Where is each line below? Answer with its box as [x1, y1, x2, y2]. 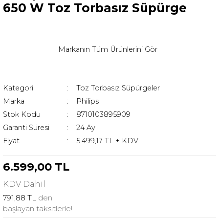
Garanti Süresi [3, 123, 49, 132]
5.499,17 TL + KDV [76, 136, 138, 146]
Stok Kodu [3, 110, 41, 119]
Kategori [3, 84, 33, 93]
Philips [76, 97, 99, 106]
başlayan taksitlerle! [3, 204, 72, 214]
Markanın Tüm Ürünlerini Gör [58, 44, 157, 54]
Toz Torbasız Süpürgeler [76, 84, 160, 93]
